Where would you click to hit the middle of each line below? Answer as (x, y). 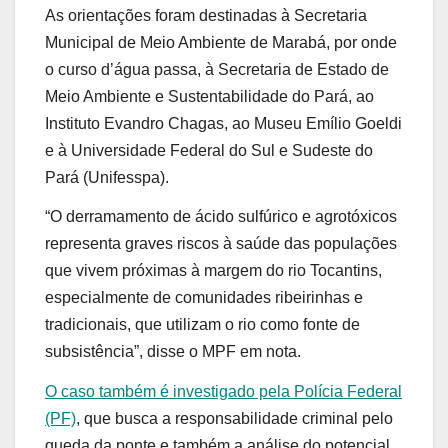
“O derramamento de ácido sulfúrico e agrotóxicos (221, 217)
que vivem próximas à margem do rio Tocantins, (213, 271)
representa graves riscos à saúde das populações (221, 244)
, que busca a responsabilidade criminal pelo (234, 419)
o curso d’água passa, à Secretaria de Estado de (217, 69)
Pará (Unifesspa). (107, 177)
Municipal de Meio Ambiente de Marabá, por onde (221, 42)
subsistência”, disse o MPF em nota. (173, 352)
